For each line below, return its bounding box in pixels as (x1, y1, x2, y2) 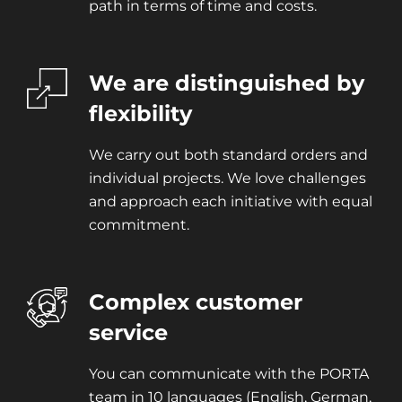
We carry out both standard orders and (88, 146, 368, 164)
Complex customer (88, 289, 302, 316)
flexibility (88, 100, 192, 127)
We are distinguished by (88, 70, 364, 97)
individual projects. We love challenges (88, 170, 366, 188)
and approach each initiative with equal (88, 193, 372, 211)
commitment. (88, 216, 189, 234)
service (88, 319, 168, 346)
